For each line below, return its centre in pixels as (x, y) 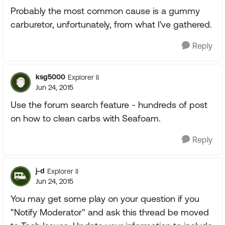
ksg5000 (50, 77)
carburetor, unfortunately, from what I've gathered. (111, 24)
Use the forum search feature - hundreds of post (109, 105)
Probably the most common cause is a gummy (105, 11)
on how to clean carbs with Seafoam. (86, 118)
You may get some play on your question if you (105, 199)
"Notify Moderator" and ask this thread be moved (110, 212)
